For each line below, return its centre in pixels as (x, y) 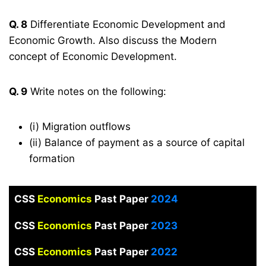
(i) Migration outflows (80, 127)
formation (52, 159)
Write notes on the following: (97, 92)
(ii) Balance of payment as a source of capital (137, 143)
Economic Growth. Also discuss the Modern (113, 41)
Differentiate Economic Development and (127, 25)
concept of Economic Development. (93, 57)
